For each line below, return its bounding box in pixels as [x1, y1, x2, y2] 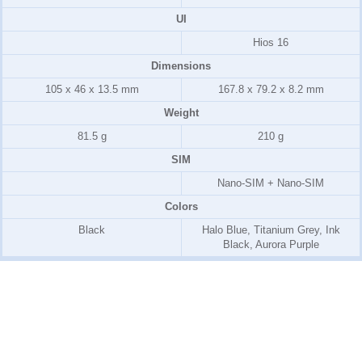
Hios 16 [253, 36, 288, 48]
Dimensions [151, 60, 211, 72]
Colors [164, 200, 198, 213]
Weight [163, 107, 199, 119]
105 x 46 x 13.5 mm [44, 83, 139, 95]
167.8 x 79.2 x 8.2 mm [217, 83, 324, 95]
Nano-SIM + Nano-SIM [217, 177, 324, 189]
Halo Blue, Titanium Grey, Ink [201, 224, 340, 236]
